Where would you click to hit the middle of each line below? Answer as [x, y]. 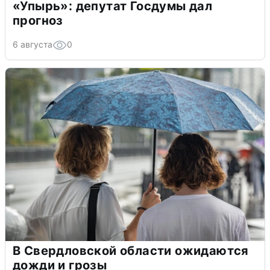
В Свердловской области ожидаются [131, 251]
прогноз [38, 21]
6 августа [33, 45]
